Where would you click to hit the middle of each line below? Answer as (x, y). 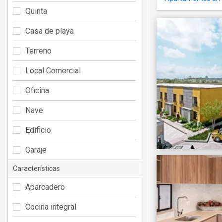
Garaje (36, 150)
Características (36, 168)
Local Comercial (53, 70)
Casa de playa (50, 31)
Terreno (38, 51)
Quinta (36, 11)
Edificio (38, 130)
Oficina (37, 90)
